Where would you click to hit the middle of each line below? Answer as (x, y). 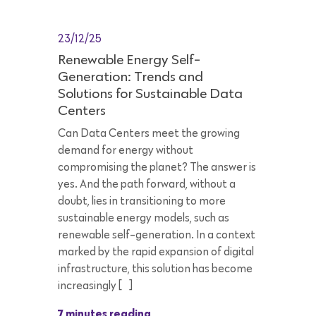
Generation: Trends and (130, 77)
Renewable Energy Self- (129, 60)
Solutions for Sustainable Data (150, 94)
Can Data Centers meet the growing (149, 134)
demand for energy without (126, 151)
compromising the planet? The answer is (157, 168)
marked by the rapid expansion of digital (156, 252)
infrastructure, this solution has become (155, 269)
